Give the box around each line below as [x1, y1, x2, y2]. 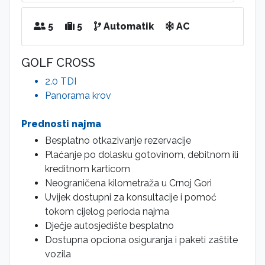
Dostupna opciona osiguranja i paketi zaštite [45, 234, 238, 245]
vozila [45, 248, 71, 260]
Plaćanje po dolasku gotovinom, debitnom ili [45, 149, 238, 160]
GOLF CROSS [21, 56, 95, 70]
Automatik [101, 21, 154, 32]
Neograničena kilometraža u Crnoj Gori [45, 177, 212, 189]
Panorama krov [45, 90, 111, 101]
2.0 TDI [45, 76, 76, 87]
